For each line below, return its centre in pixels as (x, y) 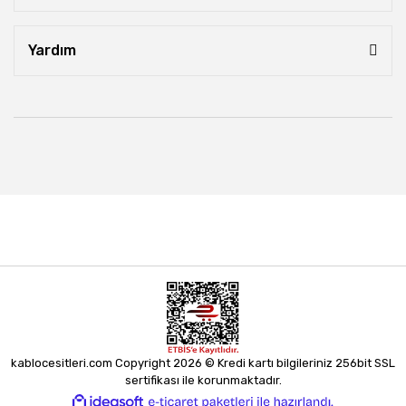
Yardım (52, 50)
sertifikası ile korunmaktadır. (203, 380)
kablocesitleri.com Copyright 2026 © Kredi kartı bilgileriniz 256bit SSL (203, 363)
